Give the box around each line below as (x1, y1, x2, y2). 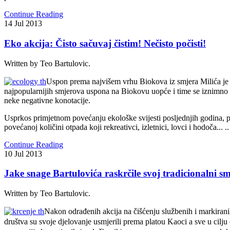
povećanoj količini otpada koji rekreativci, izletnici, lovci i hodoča (4, 122, 217, 131)
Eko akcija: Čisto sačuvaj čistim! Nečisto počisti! (4, 38, 206, 49)
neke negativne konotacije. (4, 95, 90, 105)
